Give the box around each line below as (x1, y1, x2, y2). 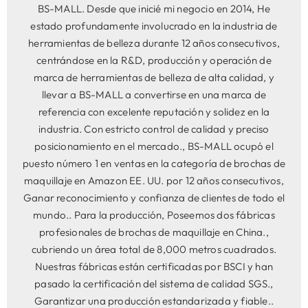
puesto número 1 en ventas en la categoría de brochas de (22, 156, 285, 170)
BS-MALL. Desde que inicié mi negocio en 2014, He (37, 1, 271, 15)
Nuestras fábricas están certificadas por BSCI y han (34, 259, 274, 273)
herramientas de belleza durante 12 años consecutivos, (28, 36, 280, 49)
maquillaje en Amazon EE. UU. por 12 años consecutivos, (24, 173, 284, 187)
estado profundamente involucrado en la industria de (30, 19, 278, 32)
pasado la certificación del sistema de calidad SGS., (34, 276, 274, 290)
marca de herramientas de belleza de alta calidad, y (33, 70, 275, 84)
